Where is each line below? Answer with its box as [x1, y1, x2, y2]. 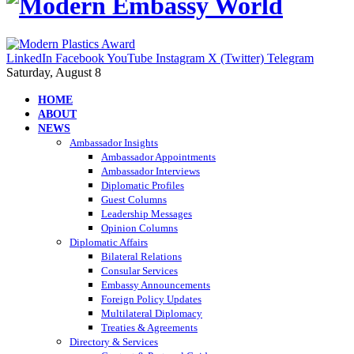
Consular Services [101, 265, 178, 277]
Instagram [156, 51, 205, 66]
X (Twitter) [208, 51, 264, 66]
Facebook [55, 51, 104, 66]
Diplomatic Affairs [70, 236, 148, 249]
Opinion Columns [101, 222, 178, 235]
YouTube [107, 51, 153, 66]
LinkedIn [6, 51, 52, 66]
